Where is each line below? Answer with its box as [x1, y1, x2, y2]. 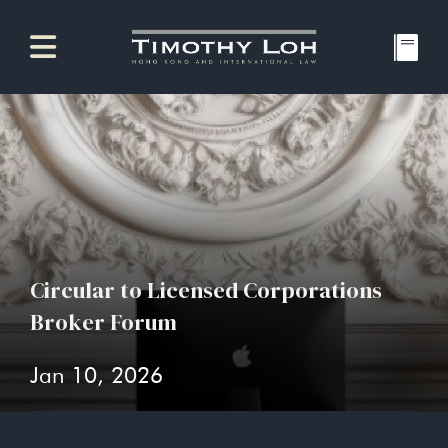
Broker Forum [30, 307, 177, 338]
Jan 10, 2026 [30, 361, 163, 388]
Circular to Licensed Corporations [30, 275, 382, 306]
